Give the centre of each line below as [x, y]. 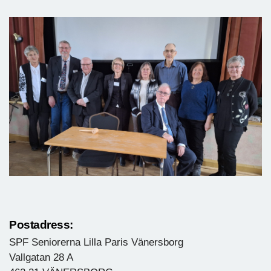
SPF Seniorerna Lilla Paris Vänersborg [96, 243]
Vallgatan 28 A [41, 258]
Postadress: [41, 224]
